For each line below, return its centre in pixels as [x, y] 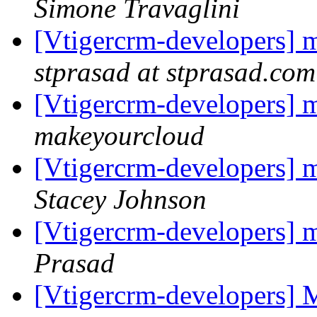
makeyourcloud [119, 136]
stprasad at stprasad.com [175, 72]
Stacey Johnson [120, 200]
